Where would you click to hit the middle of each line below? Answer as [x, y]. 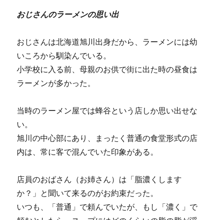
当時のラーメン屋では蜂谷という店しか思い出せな [107, 111]
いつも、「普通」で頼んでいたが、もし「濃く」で [107, 207]
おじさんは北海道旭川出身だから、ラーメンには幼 [107, 42]
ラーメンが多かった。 [56, 83]
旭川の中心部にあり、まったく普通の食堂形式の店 [107, 138]
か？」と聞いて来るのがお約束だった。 [88, 193]
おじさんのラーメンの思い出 [68, 14]
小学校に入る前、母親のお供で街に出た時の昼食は [107, 69]
